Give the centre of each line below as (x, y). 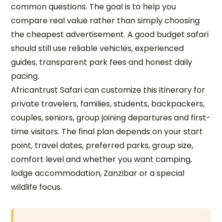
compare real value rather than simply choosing (106, 21)
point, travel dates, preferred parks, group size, (102, 145)
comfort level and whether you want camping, (102, 159)
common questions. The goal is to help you (94, 7)
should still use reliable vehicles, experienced (98, 48)
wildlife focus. (37, 187)
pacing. (25, 76)
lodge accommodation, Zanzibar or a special (98, 173)
